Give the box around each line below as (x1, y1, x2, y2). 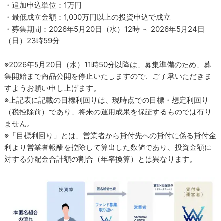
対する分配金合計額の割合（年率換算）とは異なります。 (4, 154, 197, 164)
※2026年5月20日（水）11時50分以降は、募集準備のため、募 (4, 60, 212, 70)
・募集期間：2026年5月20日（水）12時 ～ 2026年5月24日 (4, 24, 205, 34)
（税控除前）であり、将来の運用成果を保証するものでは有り (4, 107, 212, 117)
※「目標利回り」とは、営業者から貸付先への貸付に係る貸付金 (4, 131, 217, 141)
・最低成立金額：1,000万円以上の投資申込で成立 (4, 12, 171, 22)
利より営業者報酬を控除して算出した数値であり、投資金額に (4, 143, 212, 152)
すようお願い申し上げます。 (4, 83, 101, 93)
